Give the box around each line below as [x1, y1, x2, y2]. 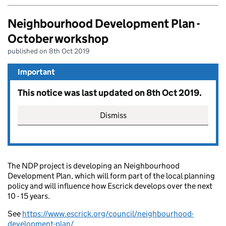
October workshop [8, 31, 108, 46]
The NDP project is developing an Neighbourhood [8, 161, 180, 171]
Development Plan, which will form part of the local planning [8, 171, 215, 181]
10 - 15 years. [8, 191, 50, 201]
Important [18, 67, 55, 77]
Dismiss [99, 110, 127, 121]
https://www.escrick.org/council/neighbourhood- [22, 209, 194, 219]
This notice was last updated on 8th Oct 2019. [18, 87, 202, 99]
